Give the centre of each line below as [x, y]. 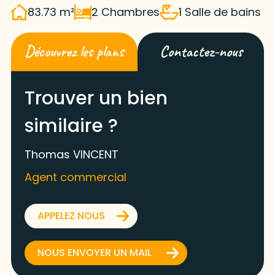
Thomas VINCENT [71, 155]
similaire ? [71, 126]
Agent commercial [75, 177]
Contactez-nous [201, 52]
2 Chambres [125, 12]
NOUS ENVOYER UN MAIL [94, 253]
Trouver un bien [96, 99]
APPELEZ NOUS [71, 216]
